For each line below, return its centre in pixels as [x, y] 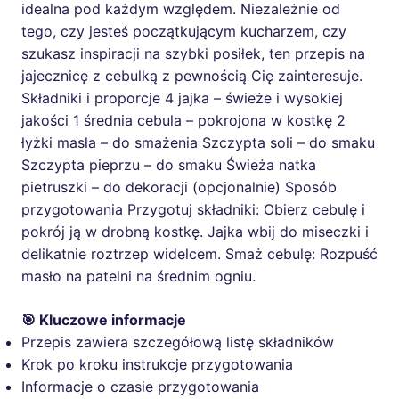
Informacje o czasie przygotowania [140, 387]
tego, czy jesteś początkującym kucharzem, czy [184, 32]
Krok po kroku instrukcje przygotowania [157, 365]
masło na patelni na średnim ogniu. [138, 277]
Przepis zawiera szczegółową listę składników [178, 342]
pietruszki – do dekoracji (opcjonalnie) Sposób [179, 187]
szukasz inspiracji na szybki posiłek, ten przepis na [193, 54]
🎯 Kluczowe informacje [104, 320]
